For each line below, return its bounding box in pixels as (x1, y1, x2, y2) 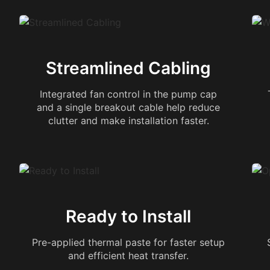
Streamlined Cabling (46, 58, 211, 78)
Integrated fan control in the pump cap (40, 88, 217, 100)
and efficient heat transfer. (68, 250, 189, 262)
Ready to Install (66, 206, 191, 227)
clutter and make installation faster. (48, 115, 209, 127)
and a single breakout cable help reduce (37, 101, 220, 113)
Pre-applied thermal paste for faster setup (32, 236, 225, 248)
